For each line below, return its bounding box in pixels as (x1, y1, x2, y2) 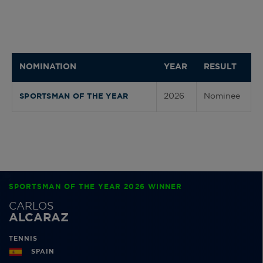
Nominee (204, 92, 240, 101)
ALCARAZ (9, 211, 69, 224)
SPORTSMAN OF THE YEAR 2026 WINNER (9, 183, 183, 190)
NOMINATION (19, 63, 77, 72)
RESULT (204, 63, 237, 72)
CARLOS (9, 201, 54, 212)
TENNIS (9, 235, 38, 242)
